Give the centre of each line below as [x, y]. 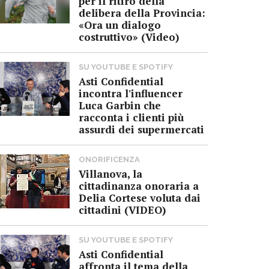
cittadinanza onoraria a [139, 186]
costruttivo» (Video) [129, 37]
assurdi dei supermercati [141, 129]
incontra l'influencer [131, 93]
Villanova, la [110, 174]
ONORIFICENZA [109, 159]
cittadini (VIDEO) [122, 210]
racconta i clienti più [131, 117]
